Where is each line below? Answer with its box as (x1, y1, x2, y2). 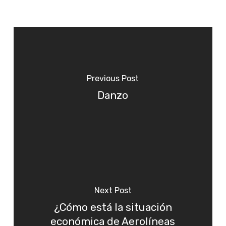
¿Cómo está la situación (53, 201, 172, 214)
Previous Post (87, 74, 139, 84)
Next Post (94, 186, 132, 196)
